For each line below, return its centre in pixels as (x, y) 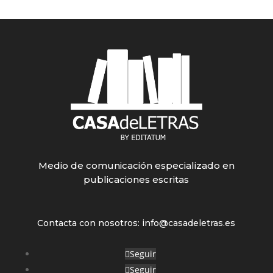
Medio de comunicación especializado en (136, 165)
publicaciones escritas (136, 179)
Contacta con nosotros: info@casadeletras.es (136, 223)
